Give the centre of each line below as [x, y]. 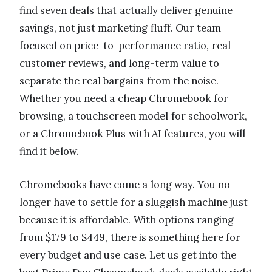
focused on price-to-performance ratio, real [125, 45]
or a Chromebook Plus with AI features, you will [133, 133]
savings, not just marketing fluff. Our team [120, 28]
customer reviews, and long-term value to [119, 63]
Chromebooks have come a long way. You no [125, 184]
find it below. [49, 151]
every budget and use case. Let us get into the [128, 255]
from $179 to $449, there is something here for [130, 237]
